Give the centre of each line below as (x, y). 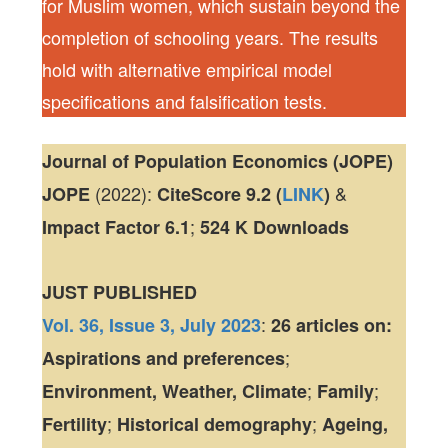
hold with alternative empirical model (187, 69)
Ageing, (355, 424)
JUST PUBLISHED (120, 292)
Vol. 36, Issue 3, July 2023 (152, 325)
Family (346, 391)
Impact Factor (101, 227)
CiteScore (199, 194)
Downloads (301, 227)
